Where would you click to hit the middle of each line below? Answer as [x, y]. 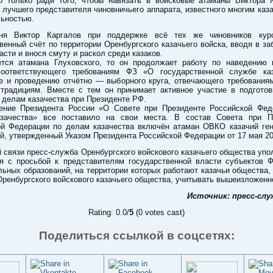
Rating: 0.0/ [109, 212]
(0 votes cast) [159, 212]
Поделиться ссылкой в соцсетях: [136, 236]
